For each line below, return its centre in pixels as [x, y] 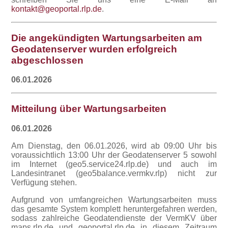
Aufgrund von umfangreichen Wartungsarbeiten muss [114, 199]
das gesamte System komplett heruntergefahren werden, [114, 209]
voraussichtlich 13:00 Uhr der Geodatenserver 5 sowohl [114, 155]
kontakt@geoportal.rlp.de [57, 9]
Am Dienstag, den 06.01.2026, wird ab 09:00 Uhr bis [114, 146]
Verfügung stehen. [44, 182]
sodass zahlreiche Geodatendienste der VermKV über [114, 218]
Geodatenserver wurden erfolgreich [94, 49]
